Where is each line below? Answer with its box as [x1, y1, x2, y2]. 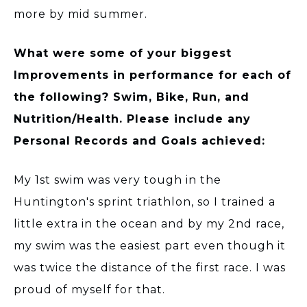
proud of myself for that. [14, 282, 165, 296]
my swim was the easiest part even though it [14, 238, 286, 252]
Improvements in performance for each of [14, 68, 291, 82]
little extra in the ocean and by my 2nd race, [14, 217, 284, 230]
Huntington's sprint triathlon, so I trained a [14, 195, 275, 208]
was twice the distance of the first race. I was [14, 260, 286, 274]
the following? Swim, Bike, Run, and [14, 90, 249, 103]
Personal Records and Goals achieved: [14, 134, 265, 147]
